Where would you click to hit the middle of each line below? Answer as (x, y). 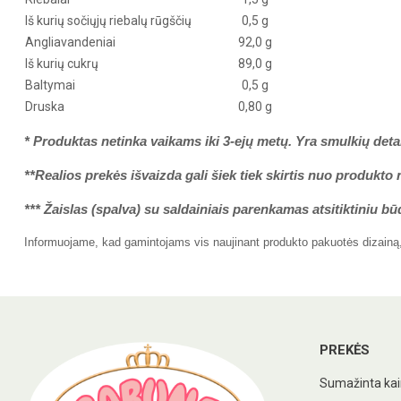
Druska (45, 107)
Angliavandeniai (70, 42)
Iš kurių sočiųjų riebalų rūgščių (108, 21)
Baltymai (50, 85)
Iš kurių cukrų (62, 64)
